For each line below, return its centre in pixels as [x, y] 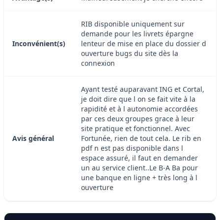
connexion [98, 63]
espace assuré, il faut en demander [139, 158]
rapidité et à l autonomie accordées [139, 109]
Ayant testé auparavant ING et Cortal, [143, 89]
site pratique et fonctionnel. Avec [136, 128]
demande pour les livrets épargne [137, 33]
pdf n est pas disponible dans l [132, 148]
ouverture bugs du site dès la [130, 53]
